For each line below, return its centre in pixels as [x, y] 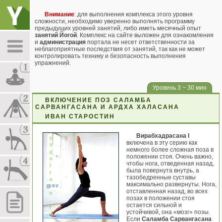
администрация [63, 42]
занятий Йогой [56, 35]
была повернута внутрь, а [163, 170]
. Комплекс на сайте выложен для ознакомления [145, 35]
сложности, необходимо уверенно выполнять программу [115, 21]
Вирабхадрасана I [163, 136]
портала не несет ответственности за [140, 42]
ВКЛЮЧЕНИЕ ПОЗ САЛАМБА [98, 100]
